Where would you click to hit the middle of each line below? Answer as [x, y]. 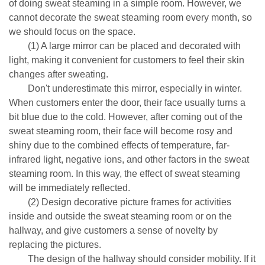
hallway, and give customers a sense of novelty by [113, 230]
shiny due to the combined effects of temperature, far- [119, 145]
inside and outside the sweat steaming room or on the [120, 216]
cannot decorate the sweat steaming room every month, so [130, 17]
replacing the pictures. [55, 245]
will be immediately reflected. [70, 188]
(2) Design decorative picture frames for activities [120, 202]
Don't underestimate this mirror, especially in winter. [125, 88]
